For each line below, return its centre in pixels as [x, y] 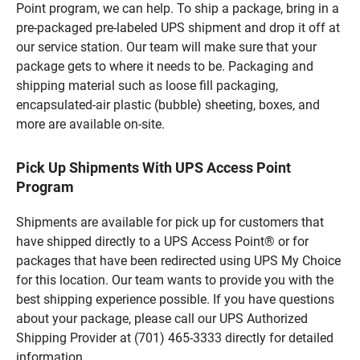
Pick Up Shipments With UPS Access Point [153, 167]
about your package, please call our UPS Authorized [162, 318]
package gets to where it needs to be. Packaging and [165, 66]
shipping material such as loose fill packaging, [147, 85]
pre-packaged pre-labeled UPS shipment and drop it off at [178, 27]
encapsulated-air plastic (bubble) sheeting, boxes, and [168, 104]
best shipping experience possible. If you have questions [175, 299]
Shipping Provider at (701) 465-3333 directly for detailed [175, 337]
